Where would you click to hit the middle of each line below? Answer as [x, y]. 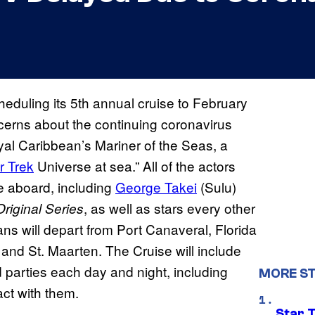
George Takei [156, 187]
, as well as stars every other [169, 208]
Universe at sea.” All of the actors [135, 166]
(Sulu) [217, 187]
